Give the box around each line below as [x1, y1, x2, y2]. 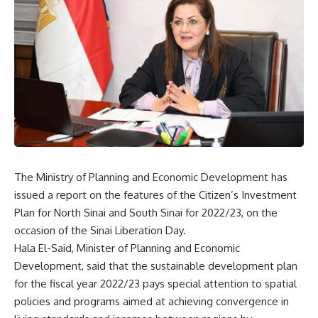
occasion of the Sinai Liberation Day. [14, 223, 186, 237]
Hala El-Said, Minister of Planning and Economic [14, 241, 240, 255]
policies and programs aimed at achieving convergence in [14, 294, 289, 308]
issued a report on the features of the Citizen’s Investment [14, 187, 297, 202]
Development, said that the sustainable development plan [14, 258, 297, 273]
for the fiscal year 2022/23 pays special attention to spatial [14, 276, 297, 290]
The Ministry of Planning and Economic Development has [14, 170, 287, 184]
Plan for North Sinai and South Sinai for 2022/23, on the [14, 205, 278, 219]
